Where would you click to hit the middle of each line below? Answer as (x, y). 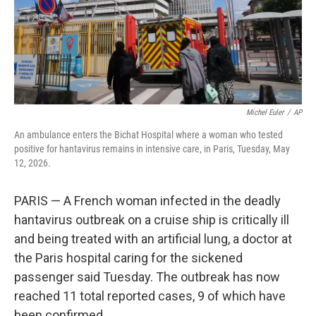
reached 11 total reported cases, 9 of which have (150, 296)
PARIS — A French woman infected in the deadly (147, 201)
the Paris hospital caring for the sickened (128, 258)
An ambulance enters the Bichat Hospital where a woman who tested (148, 135)
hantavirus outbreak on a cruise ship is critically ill (152, 220)
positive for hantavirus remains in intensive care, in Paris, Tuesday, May (152, 149)
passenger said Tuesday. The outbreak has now (147, 277)
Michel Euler (265, 113)
